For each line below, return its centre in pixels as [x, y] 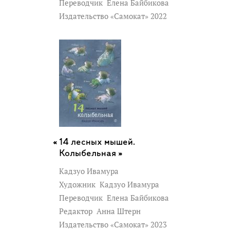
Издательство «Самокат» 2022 [114, 16]
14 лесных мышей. [97, 142]
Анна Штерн [118, 211]
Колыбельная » [91, 154]
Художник [78, 184]
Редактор [77, 211]
